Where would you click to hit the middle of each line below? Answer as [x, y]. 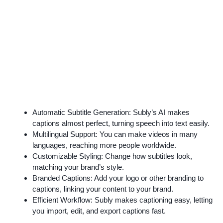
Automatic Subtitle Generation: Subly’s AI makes [111, 112]
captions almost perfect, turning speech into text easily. [121, 123]
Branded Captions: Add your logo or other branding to [118, 178]
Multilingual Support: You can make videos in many [115, 134]
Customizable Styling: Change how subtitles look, [112, 156]
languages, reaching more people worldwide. [104, 145]
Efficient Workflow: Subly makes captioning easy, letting [122, 200]
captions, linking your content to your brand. [103, 189]
